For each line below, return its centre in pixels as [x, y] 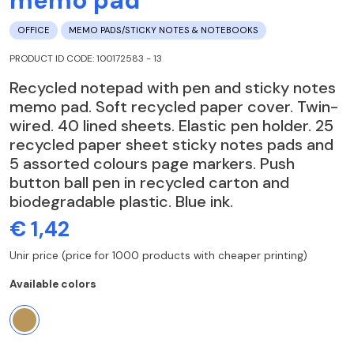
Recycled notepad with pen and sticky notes [173, 87]
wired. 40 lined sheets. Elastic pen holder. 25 [171, 125]
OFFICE [34, 30]
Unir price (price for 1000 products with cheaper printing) [158, 255]
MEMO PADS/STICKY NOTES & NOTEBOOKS [164, 30]
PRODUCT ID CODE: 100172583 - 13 [86, 58]
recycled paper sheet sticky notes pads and [171, 144]
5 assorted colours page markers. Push [152, 163]
